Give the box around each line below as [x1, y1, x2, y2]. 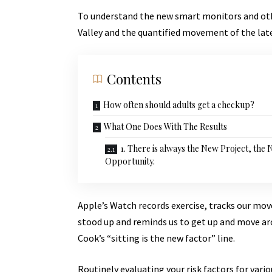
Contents [106, 69, 161, 88]
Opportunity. [104, 155, 155, 167]
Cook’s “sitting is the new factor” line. [77, 231, 235, 244]
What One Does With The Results [103, 120, 227, 132]
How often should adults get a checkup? [103, 98, 254, 110]
